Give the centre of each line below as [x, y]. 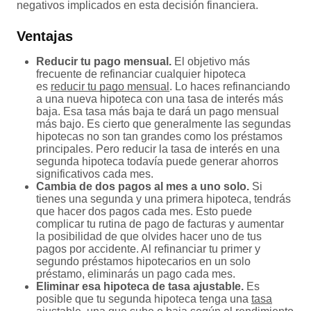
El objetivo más [212, 62]
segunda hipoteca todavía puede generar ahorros [157, 162]
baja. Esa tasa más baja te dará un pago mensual [158, 112]
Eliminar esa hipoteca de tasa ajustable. [140, 287]
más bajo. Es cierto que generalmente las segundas [163, 124]
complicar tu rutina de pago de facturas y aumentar [160, 224]
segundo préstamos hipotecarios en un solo [143, 262]
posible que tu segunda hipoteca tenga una [144, 299]
